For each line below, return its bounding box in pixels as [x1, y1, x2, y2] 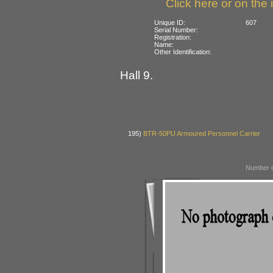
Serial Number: [154, 26, 199, 34]
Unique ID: [154, 18, 186, 26]
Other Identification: [154, 48, 212, 55]
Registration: [154, 33, 192, 41]
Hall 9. [120, 68, 153, 82]
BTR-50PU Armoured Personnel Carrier [143, 130, 261, 138]
